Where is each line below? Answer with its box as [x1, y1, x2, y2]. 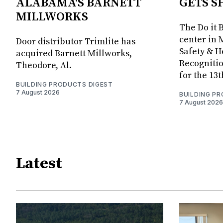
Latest [16, 153, 62, 174]
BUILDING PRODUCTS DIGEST [16, 81, 113, 89]
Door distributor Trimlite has [16, 36, 135, 48]
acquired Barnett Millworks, [16, 48, 132, 60]
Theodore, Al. [16, 60, 72, 72]
